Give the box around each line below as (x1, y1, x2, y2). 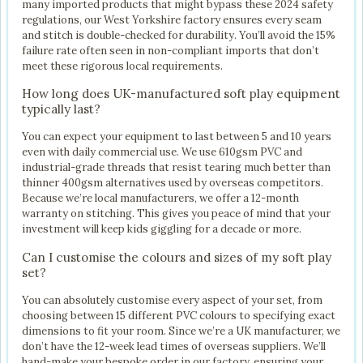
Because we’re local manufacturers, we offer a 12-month (22, 191, 299, 206)
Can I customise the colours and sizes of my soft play (22, 249, 331, 265)
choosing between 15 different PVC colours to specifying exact (22, 308, 335, 322)
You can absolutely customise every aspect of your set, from (22, 293, 322, 307)
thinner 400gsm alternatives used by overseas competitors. (22, 176, 323, 190)
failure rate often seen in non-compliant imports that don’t (22, 43, 319, 58)
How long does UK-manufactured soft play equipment (22, 86, 340, 102)
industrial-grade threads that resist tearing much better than (22, 160, 331, 175)
